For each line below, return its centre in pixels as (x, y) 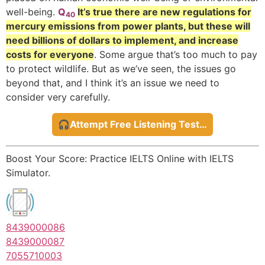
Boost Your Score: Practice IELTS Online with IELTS (120, 158)
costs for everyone (50, 55)
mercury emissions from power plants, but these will (128, 26)
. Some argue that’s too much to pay (176, 55)
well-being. (32, 12)
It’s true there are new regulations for (164, 12)
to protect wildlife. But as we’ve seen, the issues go (121, 69)
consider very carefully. (58, 97)
